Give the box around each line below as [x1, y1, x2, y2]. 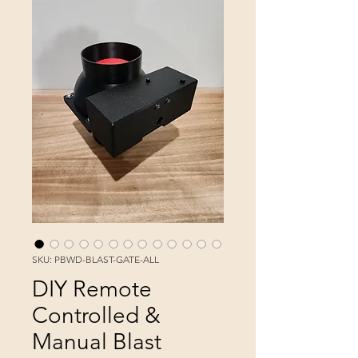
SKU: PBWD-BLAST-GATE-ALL [32, 253, 159, 266]
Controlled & [32, 302, 161, 329]
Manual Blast [32, 328, 161, 356]
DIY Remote [32, 276, 152, 303]
